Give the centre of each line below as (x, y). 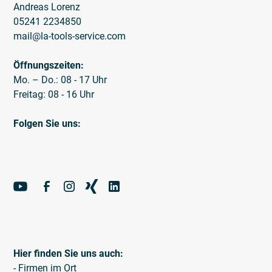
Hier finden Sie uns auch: (69, 253)
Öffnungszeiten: (49, 65)
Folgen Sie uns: (47, 123)
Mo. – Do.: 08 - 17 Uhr (60, 80)
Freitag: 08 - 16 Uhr (54, 94)
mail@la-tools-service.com (70, 36)
